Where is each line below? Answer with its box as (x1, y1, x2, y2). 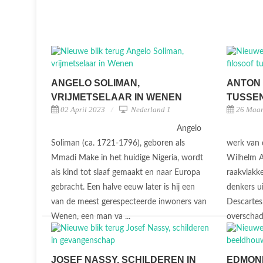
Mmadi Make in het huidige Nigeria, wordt (51, 154, 203, 162)
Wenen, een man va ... (51, 213, 133, 221)
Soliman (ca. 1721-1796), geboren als (51, 139, 185, 147)
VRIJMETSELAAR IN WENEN (51, 92, 182, 102)
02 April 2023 (60, 105, 105, 114)
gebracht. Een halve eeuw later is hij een (51, 183, 195, 191)
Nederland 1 (129, 105, 171, 114)
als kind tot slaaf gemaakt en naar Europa (51, 168, 200, 177)
